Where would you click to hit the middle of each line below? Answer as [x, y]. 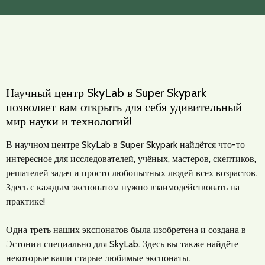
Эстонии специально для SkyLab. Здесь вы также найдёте [122, 244]
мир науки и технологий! [69, 121]
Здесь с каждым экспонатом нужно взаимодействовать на [123, 187]
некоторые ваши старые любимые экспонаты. [98, 258]
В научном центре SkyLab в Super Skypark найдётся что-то [125, 144]
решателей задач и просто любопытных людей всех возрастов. [132, 173]
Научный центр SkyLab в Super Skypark [106, 93]
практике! [25, 201]
